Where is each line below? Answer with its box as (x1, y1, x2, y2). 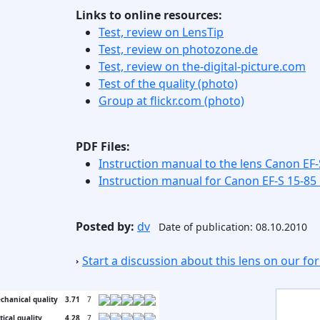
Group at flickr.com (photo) (99, 93, 244, 109)
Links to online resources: (76, 7, 222, 23)
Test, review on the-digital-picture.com (99, 59, 306, 74)
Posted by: (76, 219, 134, 234)
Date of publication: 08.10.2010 (159, 220, 307, 234)
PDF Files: (76, 139, 130, 154)
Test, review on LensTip (99, 24, 224, 40)
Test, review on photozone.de (99, 41, 258, 57)
